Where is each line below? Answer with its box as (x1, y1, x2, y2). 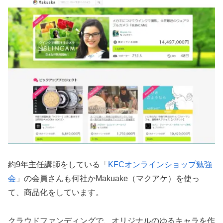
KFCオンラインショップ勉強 (108, 160, 212, 169)
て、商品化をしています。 (8, 188, 104, 197)
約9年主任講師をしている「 (8, 160, 108, 169)
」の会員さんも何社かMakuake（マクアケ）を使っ (16, 174, 200, 183)
